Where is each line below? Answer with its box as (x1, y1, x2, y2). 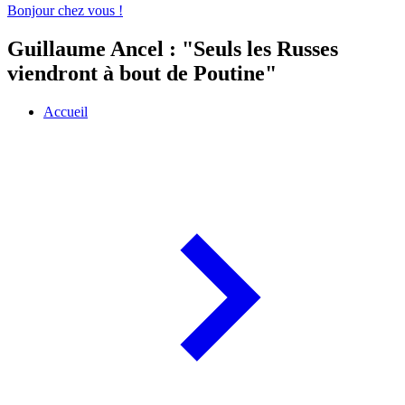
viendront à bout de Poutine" (7, 61, 277, 86)
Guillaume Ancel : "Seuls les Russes (7, 37, 338, 61)
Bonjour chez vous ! (7, 3, 123, 19)
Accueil (43, 104, 88, 120)
